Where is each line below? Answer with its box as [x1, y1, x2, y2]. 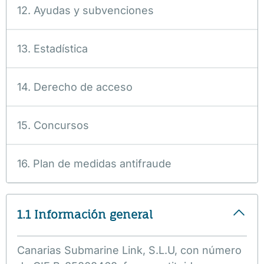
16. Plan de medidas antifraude [17, 157, 171, 170]
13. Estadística [17, 42, 88, 55]
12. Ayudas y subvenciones [17, 4, 154, 16]
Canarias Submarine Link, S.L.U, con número [17, 243, 242, 256]
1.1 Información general [17, 207, 153, 222]
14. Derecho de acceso [17, 80, 133, 93]
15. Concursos [17, 118, 89, 131]
